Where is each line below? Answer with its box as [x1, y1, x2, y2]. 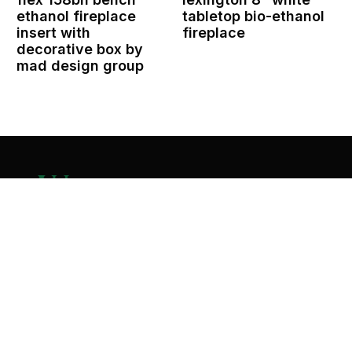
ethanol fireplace [16, 7, 137, 24]
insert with [16, 24, 91, 41]
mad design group [16, 57, 145, 74]
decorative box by [16, 40, 144, 57]
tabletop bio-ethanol [181, 7, 324, 24]
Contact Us [145, 127, 207, 141]
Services [162, 262, 212, 277]
